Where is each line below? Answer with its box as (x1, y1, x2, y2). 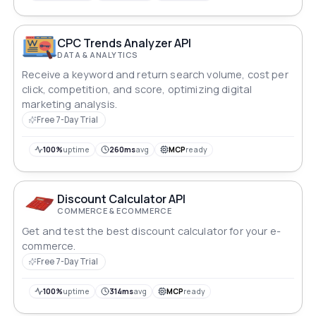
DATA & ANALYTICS (57, 49, 138, 60)
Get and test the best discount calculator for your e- (22, 224, 281, 238)
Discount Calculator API (57, 191, 186, 207)
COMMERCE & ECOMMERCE (57, 205, 172, 217)
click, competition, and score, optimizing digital (22, 83, 253, 97)
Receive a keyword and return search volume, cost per (22, 68, 288, 82)
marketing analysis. (22, 97, 117, 111)
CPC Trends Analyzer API (57, 35, 192, 51)
